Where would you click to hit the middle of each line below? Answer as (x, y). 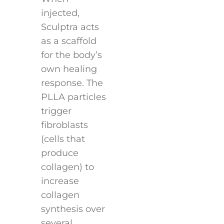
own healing (69, 69)
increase (60, 181)
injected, (60, 13)
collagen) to (67, 167)
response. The (72, 83)
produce (59, 153)
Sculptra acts (70, 27)
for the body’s (71, 55)
